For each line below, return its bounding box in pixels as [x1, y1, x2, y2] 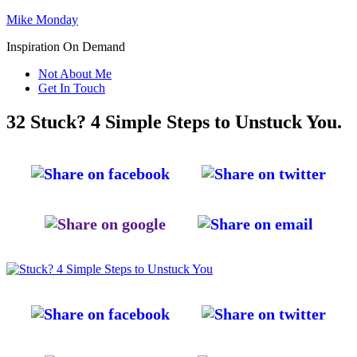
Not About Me [38, 67, 112, 80]
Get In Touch [38, 81, 105, 95]
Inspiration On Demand [6, 40, 125, 53]
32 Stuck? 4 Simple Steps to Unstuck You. [6, 111, 342, 132]
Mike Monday [6, 13, 78, 26]
